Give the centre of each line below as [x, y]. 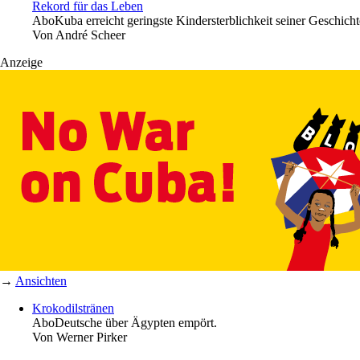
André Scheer [90, 35]
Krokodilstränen [73, 308]
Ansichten [41, 280]
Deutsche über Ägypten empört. [136, 322]
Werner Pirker [92, 337]
